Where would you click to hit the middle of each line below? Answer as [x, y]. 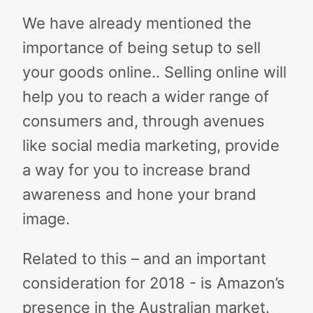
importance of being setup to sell [141, 48]
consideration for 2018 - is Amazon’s [154, 283]
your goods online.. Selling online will [154, 72]
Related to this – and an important [144, 259]
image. [46, 219]
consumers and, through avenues [144, 121]
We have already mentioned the [137, 23]
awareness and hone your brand [139, 194]
